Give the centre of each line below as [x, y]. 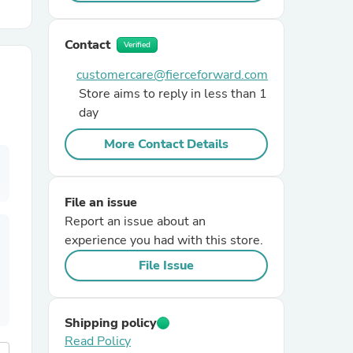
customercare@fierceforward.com [172, 75]
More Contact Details [166, 144]
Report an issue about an [135, 221]
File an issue [101, 203]
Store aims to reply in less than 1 [173, 94]
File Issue [166, 266]
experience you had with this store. [164, 240]
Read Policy [98, 341]
